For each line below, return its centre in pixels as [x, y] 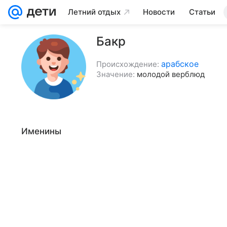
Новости [159, 12]
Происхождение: [128, 64]
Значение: [116, 74]
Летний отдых [94, 12]
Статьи [202, 12]
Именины [41, 131]
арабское [180, 64]
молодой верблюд [171, 74]
